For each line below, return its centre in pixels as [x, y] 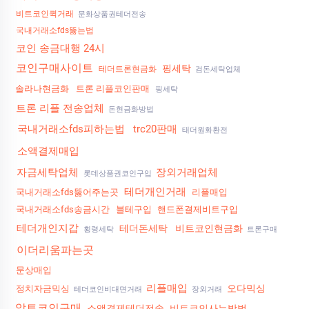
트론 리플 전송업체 [60, 109]
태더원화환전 [204, 130]
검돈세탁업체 [217, 70]
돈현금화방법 [130, 110]
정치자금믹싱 [43, 289]
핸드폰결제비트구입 [198, 210]
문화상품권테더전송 [111, 14]
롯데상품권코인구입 [118, 174]
